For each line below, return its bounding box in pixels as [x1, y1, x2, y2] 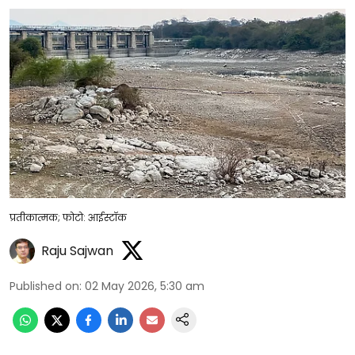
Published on [10, 277, 79, 294]
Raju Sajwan [41, 242, 113, 260]
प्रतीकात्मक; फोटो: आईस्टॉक [10, 210, 127, 224]
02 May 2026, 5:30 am [85, 277, 204, 294]
